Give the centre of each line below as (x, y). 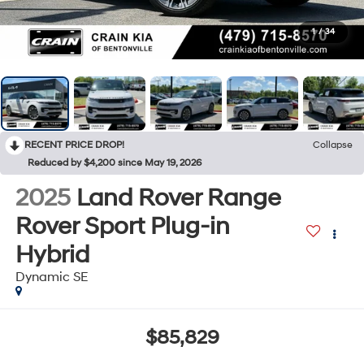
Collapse (333, 145)
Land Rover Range (178, 197)
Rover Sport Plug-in (122, 226)
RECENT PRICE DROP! (74, 145)
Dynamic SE (52, 277)
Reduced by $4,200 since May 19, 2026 (115, 162)
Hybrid (52, 254)
